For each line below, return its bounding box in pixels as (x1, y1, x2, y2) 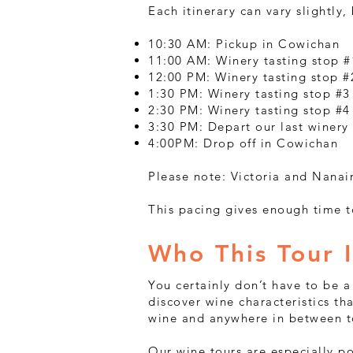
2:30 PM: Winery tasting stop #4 (148, 102, 351, 117)
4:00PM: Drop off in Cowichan (148, 136, 338, 150)
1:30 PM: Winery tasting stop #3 (148, 86, 351, 101)
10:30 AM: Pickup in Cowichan (148, 36, 340, 51)
